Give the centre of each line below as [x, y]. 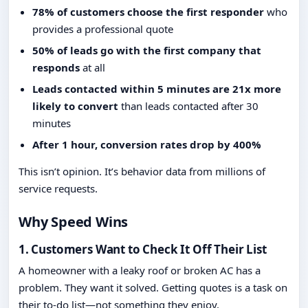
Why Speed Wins [74, 222]
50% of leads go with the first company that [147, 51]
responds [56, 68]
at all [92, 68]
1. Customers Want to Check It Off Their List [143, 250]
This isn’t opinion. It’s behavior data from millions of [142, 172]
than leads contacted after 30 [188, 106]
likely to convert [75, 106]
